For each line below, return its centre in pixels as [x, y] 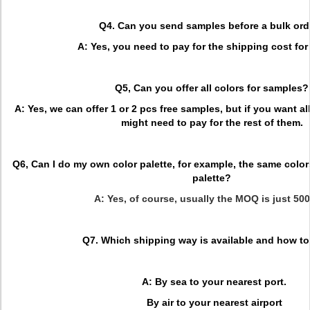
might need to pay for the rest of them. [212, 122]
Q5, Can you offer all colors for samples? [212, 88]
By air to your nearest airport [215, 302]
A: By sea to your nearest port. [212, 282]
